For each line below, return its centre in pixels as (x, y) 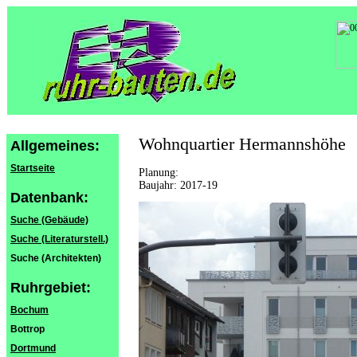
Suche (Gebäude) (49, 220)
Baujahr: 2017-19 (178, 185)
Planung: (159, 173)
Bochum (29, 310)
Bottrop (27, 329)
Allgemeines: (55, 146)
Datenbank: (49, 198)
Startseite (33, 168)
